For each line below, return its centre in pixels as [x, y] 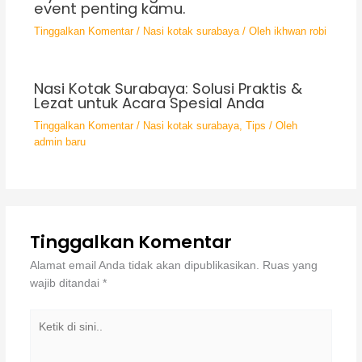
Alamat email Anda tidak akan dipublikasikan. [144, 266]
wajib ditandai [66, 284]
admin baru [59, 142]
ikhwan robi [300, 32]
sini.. [40, 352]
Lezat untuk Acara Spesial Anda [149, 103]
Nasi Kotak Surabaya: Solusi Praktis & [168, 89]
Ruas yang [290, 266]
